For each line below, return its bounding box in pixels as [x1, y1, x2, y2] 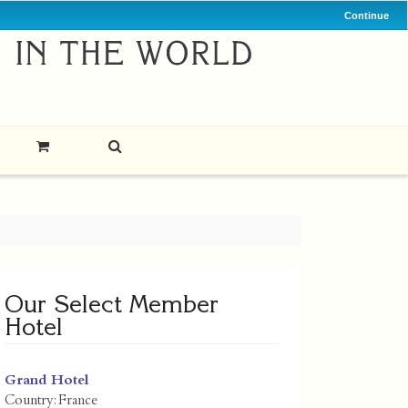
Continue [344, 9, 389, 21]
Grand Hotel [5, 373, 88, 389]
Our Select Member [5, 288, 219, 319]
